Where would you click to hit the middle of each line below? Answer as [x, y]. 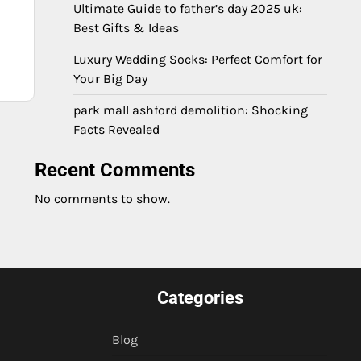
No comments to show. [102, 199]
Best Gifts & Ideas [126, 28]
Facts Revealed [116, 129]
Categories [200, 298]
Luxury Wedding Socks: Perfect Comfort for [198, 59]
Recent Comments [115, 170]
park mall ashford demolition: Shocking [191, 110]
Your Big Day [110, 79]
